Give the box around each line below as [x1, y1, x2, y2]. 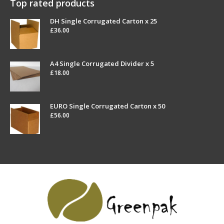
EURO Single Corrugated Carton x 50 [50, 101, 165, 110]
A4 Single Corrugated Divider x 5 [50, 59, 154, 68]
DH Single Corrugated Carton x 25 [50, 16, 157, 25]
